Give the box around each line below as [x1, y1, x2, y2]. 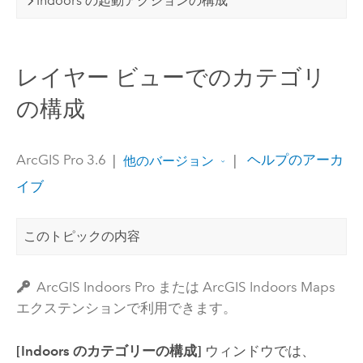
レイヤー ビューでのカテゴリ [15, 64, 326, 92]
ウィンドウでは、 [201, 342, 315, 359]
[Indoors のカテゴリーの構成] [15, 342, 202, 359]
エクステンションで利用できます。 [15, 300, 237, 317]
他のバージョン [122, 152, 214, 169]
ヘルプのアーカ [243, 152, 344, 169]
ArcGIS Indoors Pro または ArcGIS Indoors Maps [36, 279, 336, 296]
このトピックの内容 [23, 228, 141, 245]
